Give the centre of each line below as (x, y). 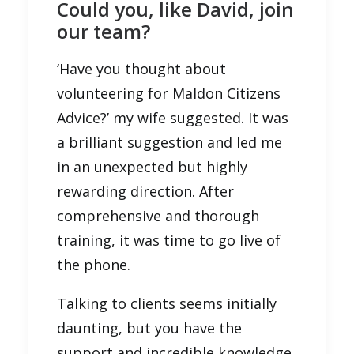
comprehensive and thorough (158, 215)
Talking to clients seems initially (167, 303)
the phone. (94, 264)
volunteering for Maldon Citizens (169, 93)
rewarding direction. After (145, 191)
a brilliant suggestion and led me (169, 142)
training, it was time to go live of (169, 240)
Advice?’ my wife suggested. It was (173, 117)
